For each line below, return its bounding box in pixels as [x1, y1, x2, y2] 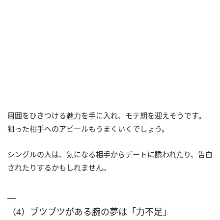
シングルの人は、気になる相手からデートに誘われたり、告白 [7, 149, 213, 159]
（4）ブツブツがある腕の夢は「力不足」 [7, 205, 171, 218]
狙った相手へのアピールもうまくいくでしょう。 [7, 123, 169, 134]
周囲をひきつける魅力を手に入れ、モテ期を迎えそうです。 [7, 110, 206, 120]
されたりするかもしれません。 [7, 162, 110, 172]
